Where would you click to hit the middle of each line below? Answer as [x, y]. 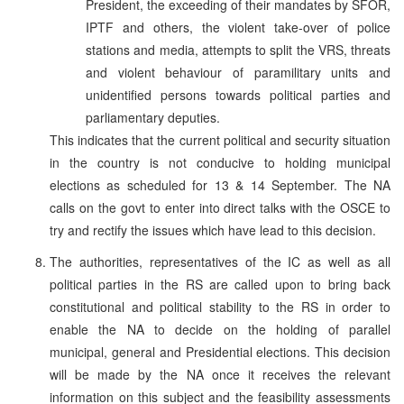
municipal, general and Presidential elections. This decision [220, 351]
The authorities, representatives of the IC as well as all [220, 261]
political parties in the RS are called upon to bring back [220, 284]
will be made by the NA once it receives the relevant [220, 374]
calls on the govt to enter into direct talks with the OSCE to [220, 207]
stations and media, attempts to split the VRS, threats [238, 49]
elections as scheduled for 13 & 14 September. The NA [220, 184]
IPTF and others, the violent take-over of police [238, 27]
